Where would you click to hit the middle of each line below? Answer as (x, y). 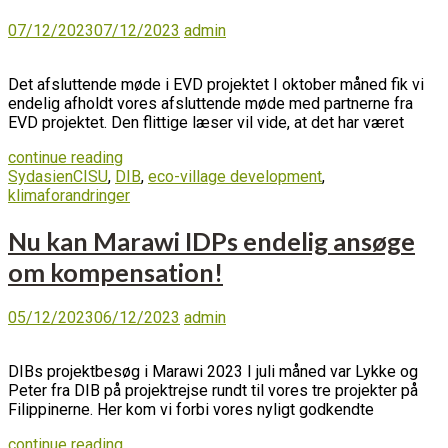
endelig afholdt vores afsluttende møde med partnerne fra (210, 103)
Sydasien (40, 176)
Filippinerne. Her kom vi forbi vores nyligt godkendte (191, 410)
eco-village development (235, 176)
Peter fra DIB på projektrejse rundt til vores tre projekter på (213, 391)
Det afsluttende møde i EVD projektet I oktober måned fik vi (216, 84)
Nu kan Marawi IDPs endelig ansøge (211, 240)
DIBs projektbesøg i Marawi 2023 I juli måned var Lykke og (213, 372)
